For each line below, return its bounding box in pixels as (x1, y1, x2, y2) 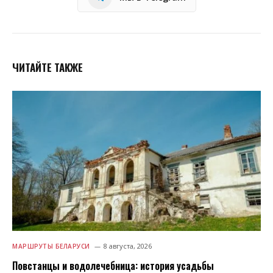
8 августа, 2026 (103, 241, 152, 250)
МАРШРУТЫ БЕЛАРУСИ (12, 241, 90, 250)
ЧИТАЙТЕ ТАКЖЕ (12, 60, 83, 76)
